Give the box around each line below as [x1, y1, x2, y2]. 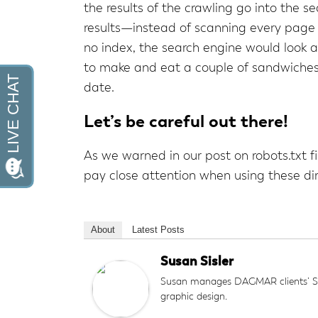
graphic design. [160, 292, 227, 302]
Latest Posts [132, 224, 185, 235]
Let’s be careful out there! [84, 114, 288, 131]
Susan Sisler [160, 256, 234, 268]
